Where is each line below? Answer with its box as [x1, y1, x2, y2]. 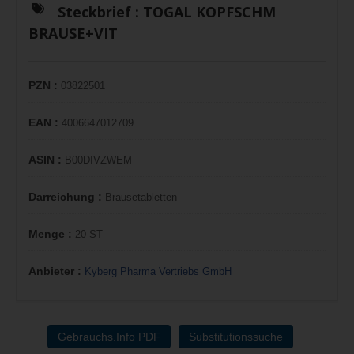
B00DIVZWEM [65, 154, 132, 166]
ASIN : [28, 153, 65, 166]
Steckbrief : [57, 2, 143, 21]
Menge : [28, 228, 75, 240]
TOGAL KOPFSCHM [142, 2, 276, 21]
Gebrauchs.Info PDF [58, 330, 160, 343]
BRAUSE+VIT [28, 24, 118, 43]
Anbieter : [28, 265, 85, 277]
